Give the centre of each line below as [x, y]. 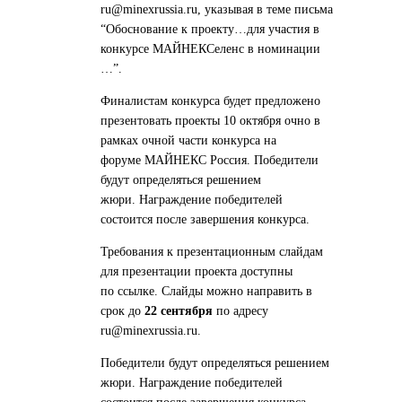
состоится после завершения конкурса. [205, 220]
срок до [122, 311]
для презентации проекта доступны [197, 272]
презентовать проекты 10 [170, 121]
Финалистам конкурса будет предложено [210, 101]
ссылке [136, 292]
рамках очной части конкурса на [188, 141]
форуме [122, 161]
